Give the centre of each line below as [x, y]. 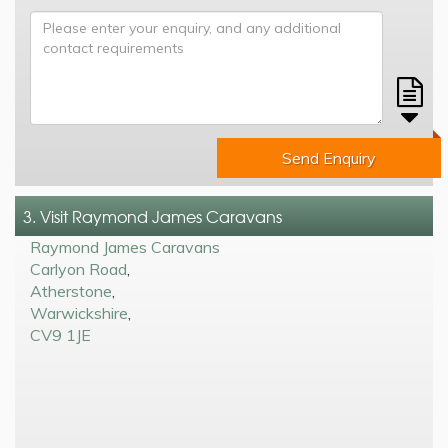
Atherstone [71, 290]
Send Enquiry [329, 157]
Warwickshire [79, 312]
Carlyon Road [78, 268]
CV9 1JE [60, 334]
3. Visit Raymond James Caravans [152, 215]
